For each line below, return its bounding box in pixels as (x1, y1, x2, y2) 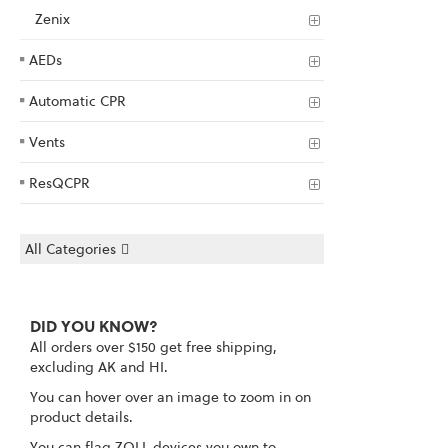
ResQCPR (29, 173, 90, 194)
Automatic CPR (29, 91, 126, 112)
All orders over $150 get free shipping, (30, 337, 277, 358)
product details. (30, 407, 133, 428)
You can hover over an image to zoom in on (30, 387, 311, 408)
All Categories (25, 239, 116, 260)
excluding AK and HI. (30, 357, 168, 378)
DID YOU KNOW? (30, 314, 158, 338)
